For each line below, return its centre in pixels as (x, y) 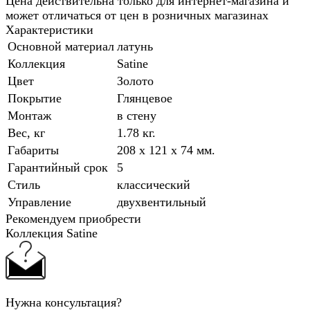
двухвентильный (162, 202)
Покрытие (35, 99)
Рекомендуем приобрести (73, 219)
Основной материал (61, 47)
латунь (135, 47)
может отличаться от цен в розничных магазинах (137, 16)
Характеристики (49, 30)
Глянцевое (145, 99)
